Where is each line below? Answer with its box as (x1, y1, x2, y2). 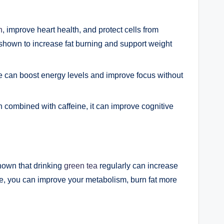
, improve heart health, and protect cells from (2, 25, 158, 34)
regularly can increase (97, 161, 178, 170)
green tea (64, 161, 97, 170)
